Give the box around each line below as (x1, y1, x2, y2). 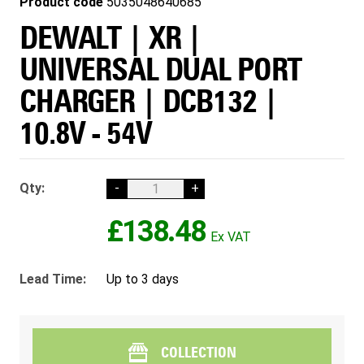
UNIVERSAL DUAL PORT (19, 50, 302, 89)
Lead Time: (19, 271, 86, 287)
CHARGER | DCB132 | (19, 81, 278, 120)
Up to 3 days (106, 271, 179, 287)
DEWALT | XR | (19, 18, 202, 57)
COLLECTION (160, 343, 236, 362)
